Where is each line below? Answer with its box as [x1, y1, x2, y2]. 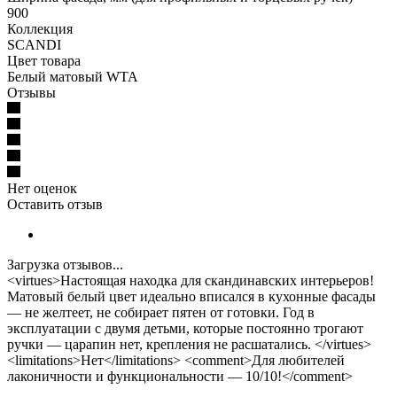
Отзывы [7, 84, 56, 100]
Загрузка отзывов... [7, 256, 123, 272]
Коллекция [7, 20, 73, 36]
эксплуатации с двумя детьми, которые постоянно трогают [7, 320, 363, 336]
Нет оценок [7, 180, 77, 196]
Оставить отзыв [7, 196, 103, 212]
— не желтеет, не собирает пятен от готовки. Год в [7, 304, 315, 320]
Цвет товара [7, 52, 81, 68]
